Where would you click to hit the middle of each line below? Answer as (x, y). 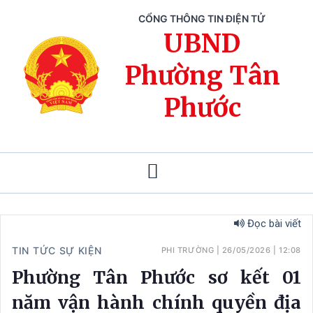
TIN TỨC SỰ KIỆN (57, 250)
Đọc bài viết (273, 224)
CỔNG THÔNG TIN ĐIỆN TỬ (202, 19)
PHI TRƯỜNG (188, 250)
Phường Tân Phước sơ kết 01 (156, 277)
